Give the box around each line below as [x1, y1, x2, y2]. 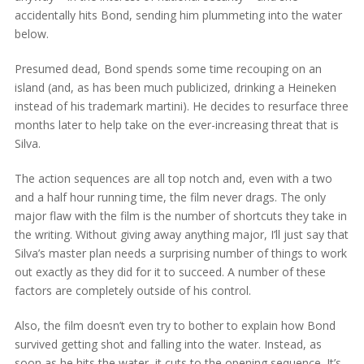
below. [14, 25, 49, 41]
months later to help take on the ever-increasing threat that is [14, 116, 339, 132]
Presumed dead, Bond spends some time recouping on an [14, 60, 322, 76]
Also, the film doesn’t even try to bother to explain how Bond [14, 317, 336, 333]
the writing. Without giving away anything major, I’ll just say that [14, 226, 349, 242]
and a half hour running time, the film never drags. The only [14, 188, 326, 205]
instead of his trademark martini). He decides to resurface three [14, 97, 349, 114]
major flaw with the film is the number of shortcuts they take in [14, 207, 347, 223]
